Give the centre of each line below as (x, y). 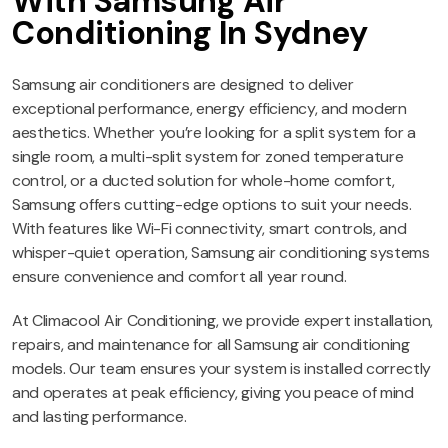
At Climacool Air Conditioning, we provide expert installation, (223, 321)
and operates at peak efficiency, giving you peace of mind (213, 393)
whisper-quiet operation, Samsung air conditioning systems (221, 253)
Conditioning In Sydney (190, 33)
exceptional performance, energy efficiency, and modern (209, 109)
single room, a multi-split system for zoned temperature (208, 157)
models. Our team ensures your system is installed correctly (222, 369)
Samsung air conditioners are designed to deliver (183, 85)
